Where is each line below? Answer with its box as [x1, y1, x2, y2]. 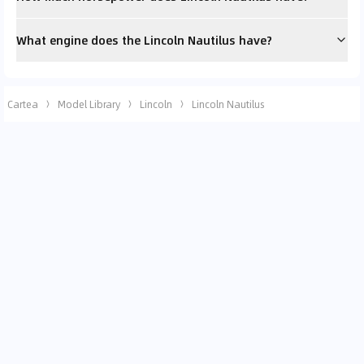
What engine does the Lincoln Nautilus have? [16, 30, 272, 49]
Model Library [58, 96, 120, 111]
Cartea [7, 96, 38, 111]
